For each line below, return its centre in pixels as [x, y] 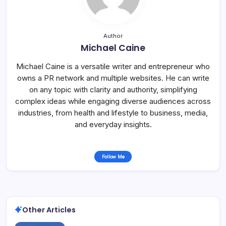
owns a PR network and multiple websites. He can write [113, 78]
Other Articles [49, 210]
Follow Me [113, 156]
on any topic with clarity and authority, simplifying [113, 89]
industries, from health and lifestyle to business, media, [113, 112]
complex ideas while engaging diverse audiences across [113, 101]
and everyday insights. [113, 124]
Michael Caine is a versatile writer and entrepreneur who [113, 66]
